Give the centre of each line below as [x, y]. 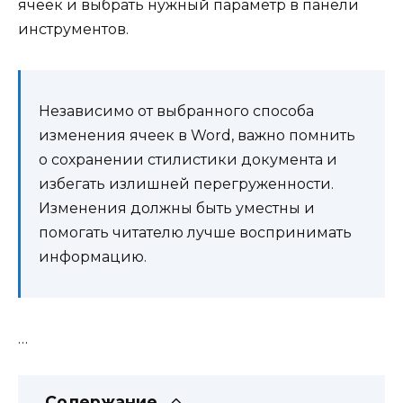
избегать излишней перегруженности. [186, 184]
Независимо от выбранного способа [176, 111]
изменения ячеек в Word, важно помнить [197, 135]
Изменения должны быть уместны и [177, 208]
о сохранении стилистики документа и [188, 159]
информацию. [93, 256]
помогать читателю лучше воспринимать [195, 232]
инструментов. [73, 29]
